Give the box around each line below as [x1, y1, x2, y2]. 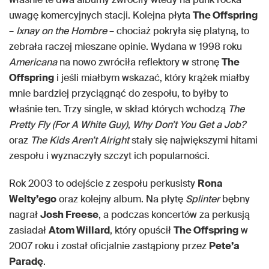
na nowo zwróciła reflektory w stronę [59, 56, 222, 69]
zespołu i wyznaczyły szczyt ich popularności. [9, 150, 210, 163]
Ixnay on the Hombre [16, 25, 107, 38]
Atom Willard [49, 224, 110, 237]
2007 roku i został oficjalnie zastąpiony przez [9, 240, 209, 253]
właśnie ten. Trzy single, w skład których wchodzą [9, 103, 228, 116]
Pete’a [209, 240, 240, 253]
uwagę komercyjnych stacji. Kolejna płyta [9, 9, 193, 22]
